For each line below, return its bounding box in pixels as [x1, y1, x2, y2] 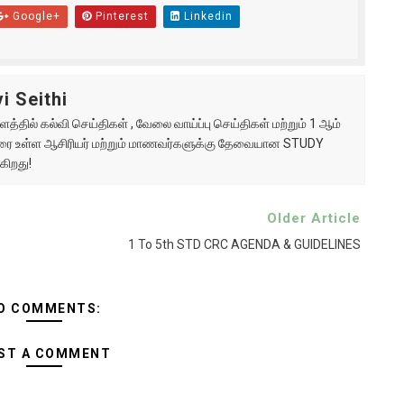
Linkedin [179, 10, 233, 23]
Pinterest [91, 10, 149, 23]
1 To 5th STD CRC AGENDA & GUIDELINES [127, 237, 361, 252]
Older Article [266, 210, 361, 226]
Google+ [8, 10, 60, 23]
